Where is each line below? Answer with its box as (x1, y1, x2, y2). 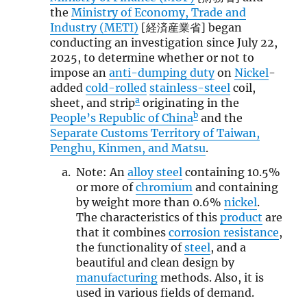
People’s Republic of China (49, 111, 193, 125)
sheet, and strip (49, 96, 135, 110)
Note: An (76, 165, 128, 180)
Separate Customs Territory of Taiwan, (49, 126, 260, 140)
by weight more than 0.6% (76, 195, 225, 210)
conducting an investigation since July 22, (49, 36, 278, 50)
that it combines (76, 225, 169, 240)
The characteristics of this (76, 210, 221, 225)
